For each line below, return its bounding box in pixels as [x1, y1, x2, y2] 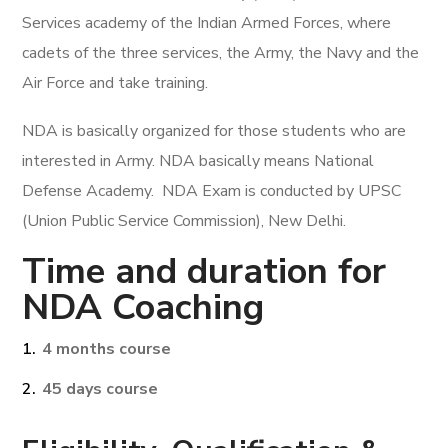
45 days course [42, 378, 159, 400]
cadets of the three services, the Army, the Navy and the [22, 42, 420, 64]
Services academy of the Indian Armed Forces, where [22, 12, 392, 34]
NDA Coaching [22, 283, 265, 332]
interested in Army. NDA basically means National [22, 150, 375, 172]
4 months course [42, 338, 172, 360]
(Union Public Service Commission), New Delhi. [22, 210, 347, 232]
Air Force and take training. [22, 72, 209, 94]
